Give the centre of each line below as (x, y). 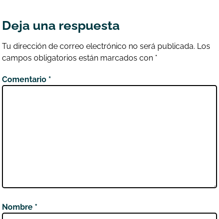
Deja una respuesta (61, 25)
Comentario (25, 79)
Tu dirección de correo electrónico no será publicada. (99, 46)
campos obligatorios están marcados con (79, 58)
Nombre (19, 207)
